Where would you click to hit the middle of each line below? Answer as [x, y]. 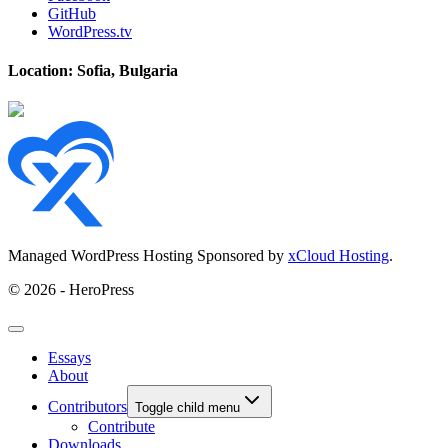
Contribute [121, 427]
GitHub [72, 13]
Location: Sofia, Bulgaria [93, 71]
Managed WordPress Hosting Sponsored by [148, 256]
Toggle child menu [187, 408]
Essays [69, 358]
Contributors [87, 407]
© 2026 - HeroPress [71, 290]
